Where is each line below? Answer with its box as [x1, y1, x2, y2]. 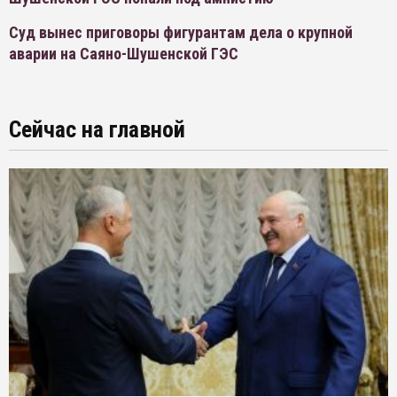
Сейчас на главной [9, 116, 185, 143]
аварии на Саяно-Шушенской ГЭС [9, 44, 238, 63]
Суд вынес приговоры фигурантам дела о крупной [9, 23, 353, 42]
